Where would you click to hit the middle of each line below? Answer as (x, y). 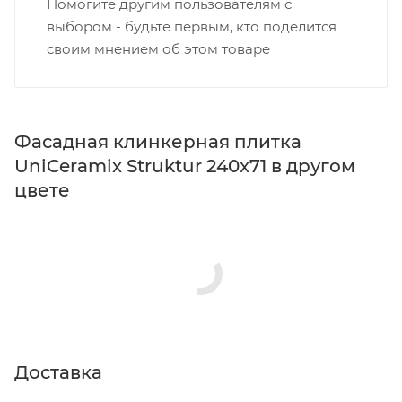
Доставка (58, 372)
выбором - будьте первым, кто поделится (192, 26)
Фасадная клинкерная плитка (158, 141)
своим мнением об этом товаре (158, 48)
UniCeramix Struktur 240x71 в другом (185, 166)
